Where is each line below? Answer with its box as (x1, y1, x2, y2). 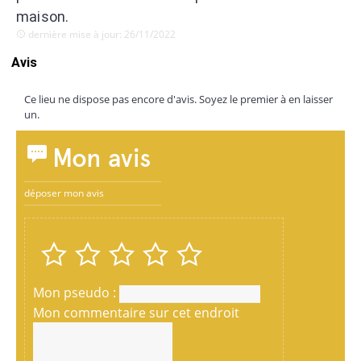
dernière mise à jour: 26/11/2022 (26, 27, 176, 42)
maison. (16, 8, 69, 26)
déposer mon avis (24, 186, 104, 201)
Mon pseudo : (33, 284, 119, 302)
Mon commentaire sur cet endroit (33, 304, 239, 322)
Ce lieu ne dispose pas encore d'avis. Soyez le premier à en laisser (24, 92, 333, 107)
